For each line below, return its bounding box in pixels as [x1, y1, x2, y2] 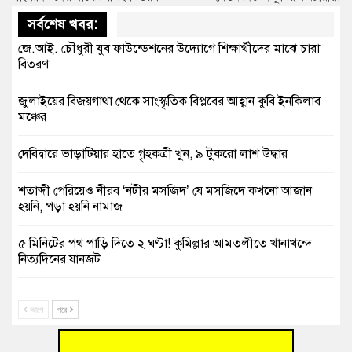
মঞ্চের [18, 108, 46, 125]
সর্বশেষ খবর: [27, 15, 97, 33]
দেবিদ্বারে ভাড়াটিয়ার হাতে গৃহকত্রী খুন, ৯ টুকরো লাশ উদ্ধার [18, 145, 288, 162]
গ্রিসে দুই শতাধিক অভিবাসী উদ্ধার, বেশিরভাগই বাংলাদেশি [18, 324, 280, 341]
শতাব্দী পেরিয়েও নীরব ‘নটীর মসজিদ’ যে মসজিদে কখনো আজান [18, 182, 312, 199]
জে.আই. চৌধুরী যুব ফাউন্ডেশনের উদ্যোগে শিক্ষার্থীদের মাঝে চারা [18, 40, 320, 57]
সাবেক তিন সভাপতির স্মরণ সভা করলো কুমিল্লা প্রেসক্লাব [18, 288, 274, 304]
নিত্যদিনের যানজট [18, 251, 101, 267]
